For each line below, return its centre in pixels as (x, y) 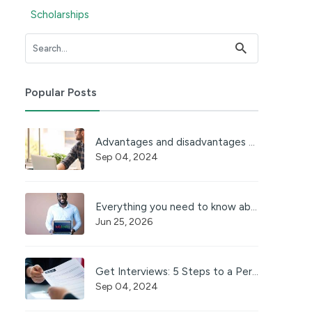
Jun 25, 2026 (124, 221)
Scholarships (60, 15)
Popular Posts (61, 92)
